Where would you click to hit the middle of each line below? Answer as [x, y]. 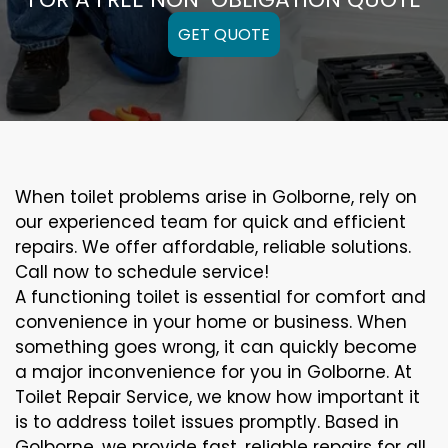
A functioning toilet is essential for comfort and [220, 296]
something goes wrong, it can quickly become [216, 346]
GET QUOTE [224, 34]
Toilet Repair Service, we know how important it [217, 396]
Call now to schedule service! [142, 271]
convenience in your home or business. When [211, 321]
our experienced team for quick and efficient [210, 221]
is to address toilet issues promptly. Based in [207, 421]
